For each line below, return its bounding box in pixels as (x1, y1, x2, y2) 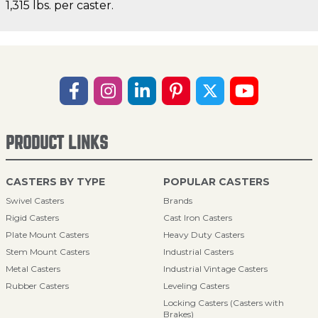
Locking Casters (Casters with (163, 297, 284, 308)
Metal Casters (6, 263, 60, 274)
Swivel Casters (6, 195, 64, 206)
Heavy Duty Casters (163, 229, 244, 240)
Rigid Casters (6, 212, 59, 223)
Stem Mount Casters (6, 246, 89, 257)
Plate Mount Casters (6, 229, 89, 240)
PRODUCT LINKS (6, 134, 108, 152)
